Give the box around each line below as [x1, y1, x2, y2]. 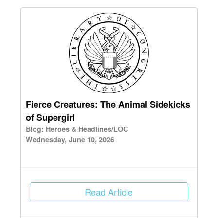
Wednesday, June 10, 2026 [26, 134, 114, 145]
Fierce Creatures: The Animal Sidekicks [26, 98, 190, 111]
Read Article [85, 185, 133, 199]
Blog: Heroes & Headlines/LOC [26, 124, 128, 134]
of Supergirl [26, 111, 75, 124]
